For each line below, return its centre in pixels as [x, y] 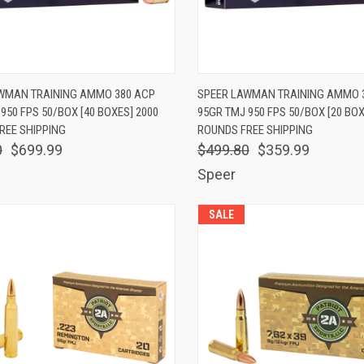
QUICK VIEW [252, 86]
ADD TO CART [121, 86]
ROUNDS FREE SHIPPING [255, 130]
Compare [241, 115]
